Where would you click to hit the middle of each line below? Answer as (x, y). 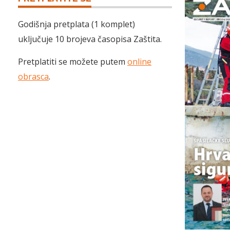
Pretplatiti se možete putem (73, 62)
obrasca (33, 76)
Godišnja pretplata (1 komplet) (76, 24)
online (139, 62)
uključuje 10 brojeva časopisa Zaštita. (90, 39)
